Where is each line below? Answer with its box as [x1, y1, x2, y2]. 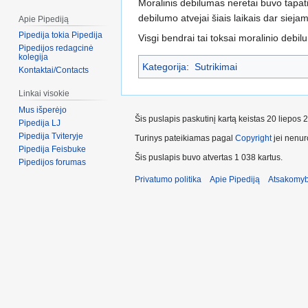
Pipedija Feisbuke [19, 144, 87, 155]
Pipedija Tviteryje [19, 131, 84, 142]
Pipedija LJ [19, 118, 61, 129]
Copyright [235, 133, 272, 143]
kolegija [19, 52, 49, 63]
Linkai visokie [19, 89, 70, 99]
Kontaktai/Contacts [19, 65, 89, 76]
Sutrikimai [194, 60, 237, 72]
